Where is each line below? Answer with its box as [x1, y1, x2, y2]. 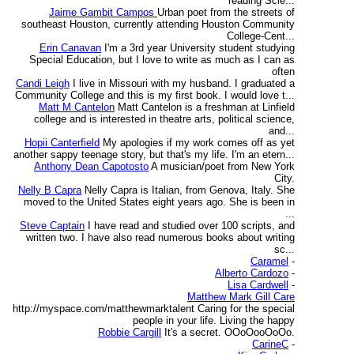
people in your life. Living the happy [133, 314, 295, 326]
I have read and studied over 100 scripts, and [88, 220, 295, 232]
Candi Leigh [16, 77, 70, 89]
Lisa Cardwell [228, 279, 288, 291]
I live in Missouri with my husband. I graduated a [73, 77, 295, 89]
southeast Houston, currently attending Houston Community [21, 18, 295, 30]
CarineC [252, 338, 288, 350]
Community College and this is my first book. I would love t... [15, 89, 295, 101]
